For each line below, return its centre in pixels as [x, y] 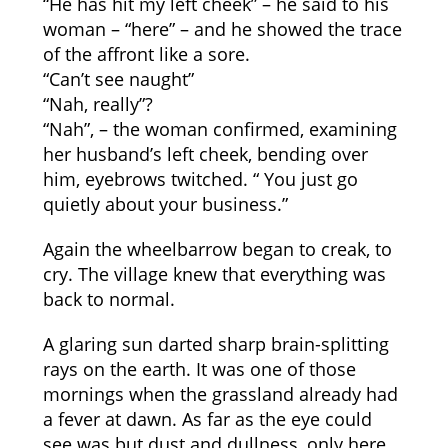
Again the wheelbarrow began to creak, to [217, 249]
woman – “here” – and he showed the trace [222, 29]
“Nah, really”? [97, 104]
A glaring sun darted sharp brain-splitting [215, 344]
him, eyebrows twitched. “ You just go [200, 179]
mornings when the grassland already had [220, 394]
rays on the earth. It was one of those [199, 369]
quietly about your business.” [165, 204]
